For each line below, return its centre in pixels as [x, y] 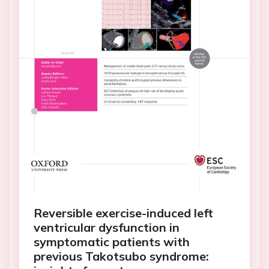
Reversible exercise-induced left [123, 213]
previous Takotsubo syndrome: [121, 256]
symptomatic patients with [112, 241]
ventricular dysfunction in [107, 227]
